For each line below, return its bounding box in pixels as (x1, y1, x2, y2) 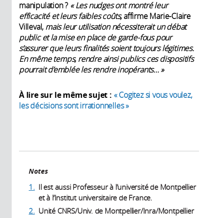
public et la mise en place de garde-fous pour (19, 32, 172, 43)
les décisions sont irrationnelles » (19, 100, 129, 111)
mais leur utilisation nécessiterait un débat (45, 21, 187, 32)
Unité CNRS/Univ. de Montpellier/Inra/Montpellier (38, 205, 194, 216)
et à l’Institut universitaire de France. (38, 192, 153, 202)
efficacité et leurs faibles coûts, (19, 10, 122, 21)
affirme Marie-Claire (122, 10, 191, 21)
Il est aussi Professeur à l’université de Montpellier (38, 182, 196, 192)
